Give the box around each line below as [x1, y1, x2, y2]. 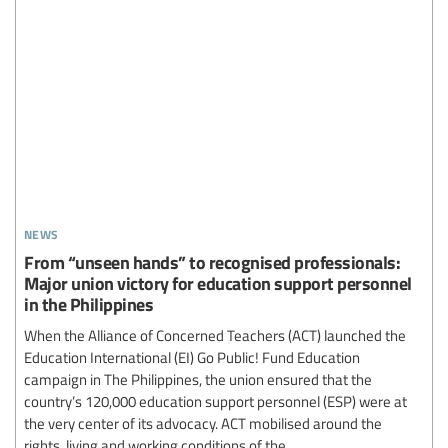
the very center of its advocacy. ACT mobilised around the [24, 412, 382, 433]
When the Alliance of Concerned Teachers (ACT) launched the [24, 324, 406, 345]
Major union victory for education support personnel [24, 269, 412, 295]
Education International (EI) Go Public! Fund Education [24, 346, 360, 367]
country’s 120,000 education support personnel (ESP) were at [24, 390, 407, 411]
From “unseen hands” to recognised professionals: [24, 248, 400, 274]
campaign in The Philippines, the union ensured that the [24, 368, 372, 389]
